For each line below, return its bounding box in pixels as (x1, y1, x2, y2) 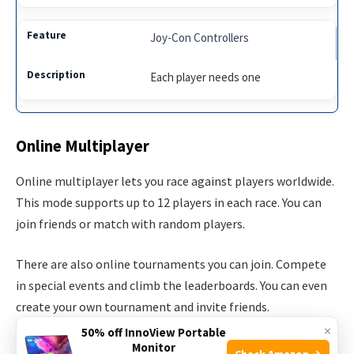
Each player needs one (150, 69, 262, 85)
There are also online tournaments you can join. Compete (16, 256, 326, 273)
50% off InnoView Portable (81, 325, 226, 340)
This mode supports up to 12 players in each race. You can (16, 194, 322, 210)
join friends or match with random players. (16, 215, 245, 232)
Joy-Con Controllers (150, 29, 250, 45)
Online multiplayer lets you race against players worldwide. (16, 172, 334, 189)
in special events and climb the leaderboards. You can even (16, 277, 327, 294)
